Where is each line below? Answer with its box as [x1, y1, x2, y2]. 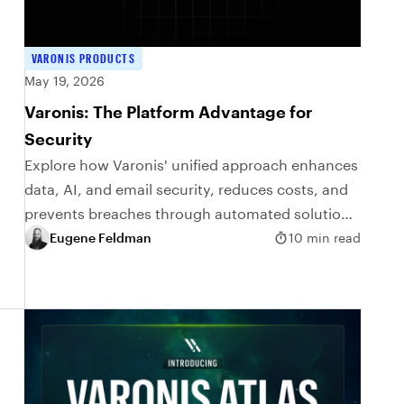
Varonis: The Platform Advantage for [23, 101, 313, 122]
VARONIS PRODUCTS [31, 50, 136, 66]
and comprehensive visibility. [23, 228, 224, 246]
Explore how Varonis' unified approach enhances [23, 155, 358, 173]
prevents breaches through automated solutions [23, 204, 357, 222]
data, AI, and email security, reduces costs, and [23, 179, 348, 197]
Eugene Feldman [49, 230, 151, 246]
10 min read [288, 230, 361, 246]
